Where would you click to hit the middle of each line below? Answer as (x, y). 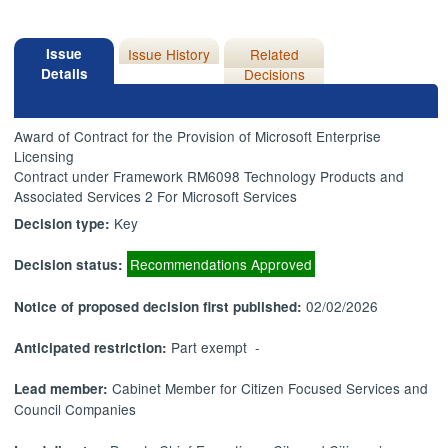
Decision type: (64, 223)
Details (64, 73)
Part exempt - (216, 347)
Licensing (44, 156)
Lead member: (63, 389)
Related (274, 53)
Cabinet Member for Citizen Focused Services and (270, 388)
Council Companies (75, 409)
